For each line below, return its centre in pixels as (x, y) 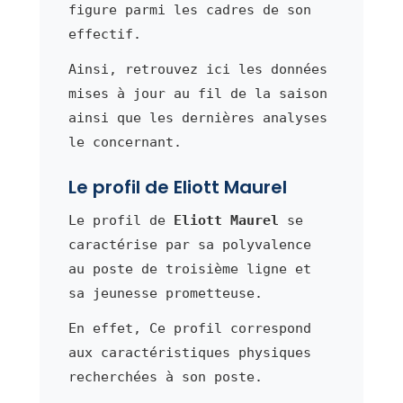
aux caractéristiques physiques (189, 352)
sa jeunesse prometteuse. (165, 293)
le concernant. (125, 142)
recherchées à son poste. (165, 376)
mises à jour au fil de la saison (197, 93)
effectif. (104, 34)
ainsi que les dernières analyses (197, 117)
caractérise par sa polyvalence (189, 244)
